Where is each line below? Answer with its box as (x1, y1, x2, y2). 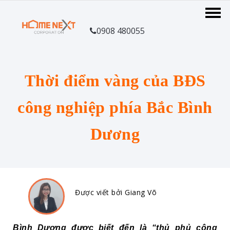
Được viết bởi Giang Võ (75, 187, 157, 197)
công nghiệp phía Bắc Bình (17, 98, 213, 117)
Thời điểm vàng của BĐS (24, 71, 206, 90)
